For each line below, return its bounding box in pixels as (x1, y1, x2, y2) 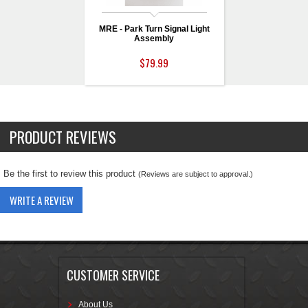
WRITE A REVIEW (9, 192, 74, 208)
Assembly (134, 34, 174, 44)
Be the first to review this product (3, 168, 138, 179)
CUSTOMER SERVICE (67, 266, 159, 285)
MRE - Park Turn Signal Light (98, 24, 210, 34)
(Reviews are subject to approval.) (138, 170, 253, 179)
